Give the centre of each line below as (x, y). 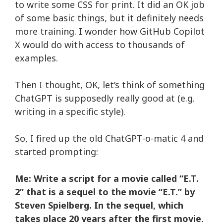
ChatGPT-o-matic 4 (145, 138)
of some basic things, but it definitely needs (109, 18)
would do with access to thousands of (103, 45)
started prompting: (56, 152)
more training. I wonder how (77, 31)
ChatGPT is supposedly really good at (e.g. (105, 98)
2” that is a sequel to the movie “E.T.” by (105, 192)
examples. (36, 58)
